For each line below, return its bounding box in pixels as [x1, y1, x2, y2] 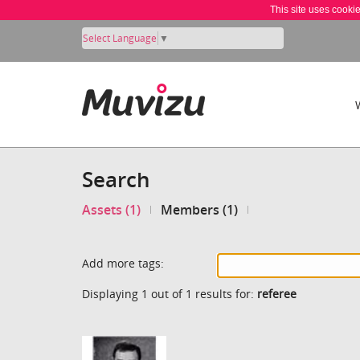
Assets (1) [82, 201, 141, 219]
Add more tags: [82, 255, 164, 271]
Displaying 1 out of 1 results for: [82, 285, 257, 301]
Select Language [83, 31, 157, 45]
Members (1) [161, 201, 239, 219]
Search [82, 165, 150, 194]
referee [257, 285, 297, 301]
